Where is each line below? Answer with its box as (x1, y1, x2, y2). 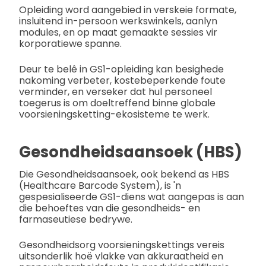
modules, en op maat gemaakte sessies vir (19, 26, 217, 40)
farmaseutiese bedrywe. (19, 212, 132, 226)
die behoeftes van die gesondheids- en (19, 201, 200, 215)
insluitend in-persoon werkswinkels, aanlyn (19, 14, 217, 28)
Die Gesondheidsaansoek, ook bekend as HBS (19, 167, 229, 181)
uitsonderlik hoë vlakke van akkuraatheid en (19, 249, 223, 263)
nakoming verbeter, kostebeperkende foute (19, 74, 226, 88)
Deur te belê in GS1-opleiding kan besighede (19, 62, 224, 77)
